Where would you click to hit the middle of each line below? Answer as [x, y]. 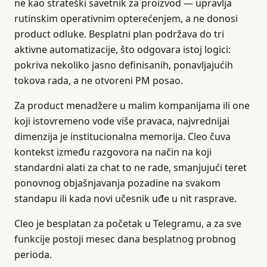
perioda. [33, 254]
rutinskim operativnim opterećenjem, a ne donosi [126, 18]
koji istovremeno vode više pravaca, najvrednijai [122, 121]
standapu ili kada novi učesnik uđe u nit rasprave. [125, 198]
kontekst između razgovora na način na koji [113, 152]
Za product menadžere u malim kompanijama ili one [132, 105]
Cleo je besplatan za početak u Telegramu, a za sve [128, 223]
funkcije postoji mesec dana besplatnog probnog [125, 239]
